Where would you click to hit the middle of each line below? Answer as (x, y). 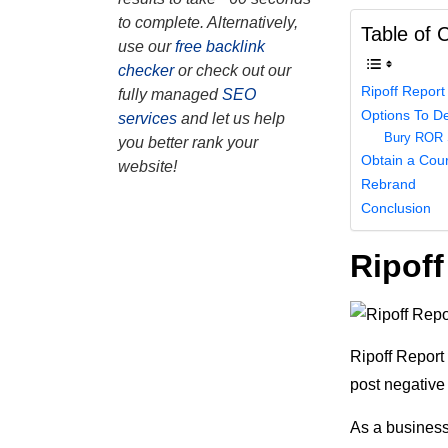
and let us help (231, 118)
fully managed (170, 94)
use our (144, 46)
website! (147, 166)
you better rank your (188, 142)
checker (146, 70)
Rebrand (388, 184)
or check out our (232, 70)
